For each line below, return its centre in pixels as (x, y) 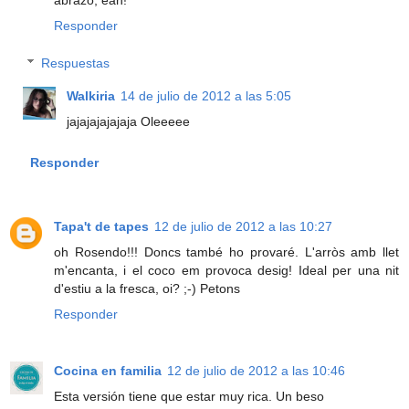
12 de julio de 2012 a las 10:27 (243, 227)
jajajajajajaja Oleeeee (129, 122)
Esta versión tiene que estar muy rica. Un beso (189, 397)
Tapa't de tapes (101, 227)
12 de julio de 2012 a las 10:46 (256, 371)
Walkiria (91, 96)
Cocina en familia (108, 371)
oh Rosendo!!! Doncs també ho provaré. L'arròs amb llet (226, 252)
